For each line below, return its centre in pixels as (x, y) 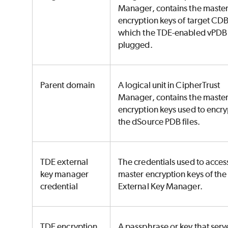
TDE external (64, 162)
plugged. (136, 45)
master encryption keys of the (173, 174)
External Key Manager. (161, 187)
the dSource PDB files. (160, 122)
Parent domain (68, 85)
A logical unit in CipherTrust (169, 85)
